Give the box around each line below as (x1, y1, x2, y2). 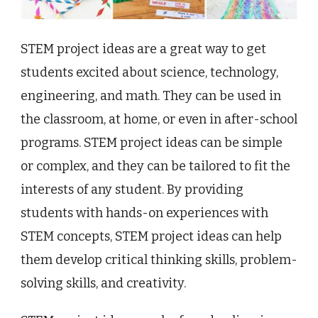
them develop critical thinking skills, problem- (21, 251, 297, 268)
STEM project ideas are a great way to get (21, 40, 266, 57)
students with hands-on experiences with (21, 204, 268, 221)
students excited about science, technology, (21, 64, 278, 80)
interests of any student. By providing (21, 181, 243, 197)
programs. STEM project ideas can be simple (21, 134, 283, 150)
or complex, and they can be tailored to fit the (21, 158, 290, 174)
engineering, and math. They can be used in (21, 87, 281, 104)
